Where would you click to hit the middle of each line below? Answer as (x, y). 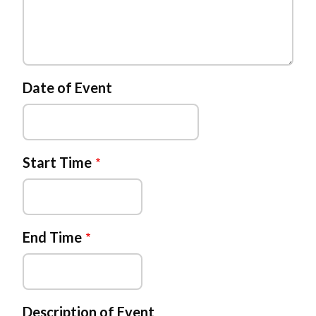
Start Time (57, 162)
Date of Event (67, 87)
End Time (52, 237)
